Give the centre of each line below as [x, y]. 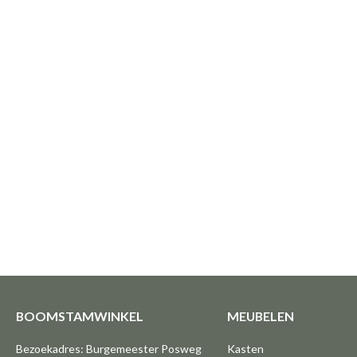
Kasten [245, 349]
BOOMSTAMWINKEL [80, 316]
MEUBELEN [260, 316]
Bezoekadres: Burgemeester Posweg [109, 349]
